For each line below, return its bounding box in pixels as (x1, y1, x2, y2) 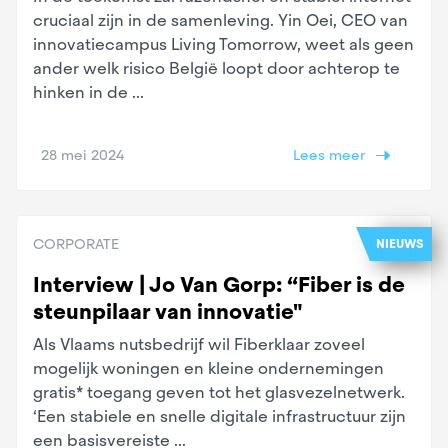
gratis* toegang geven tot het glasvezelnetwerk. (33, 381, 405, 403)
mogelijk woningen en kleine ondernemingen (33, 357, 384, 379)
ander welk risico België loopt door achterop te (33, 57, 400, 79)
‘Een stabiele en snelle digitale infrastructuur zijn (33, 405, 406, 427)
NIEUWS (376, 235, 424, 252)
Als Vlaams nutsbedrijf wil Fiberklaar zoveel (33, 333, 365, 355)
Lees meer (293, 145, 366, 164)
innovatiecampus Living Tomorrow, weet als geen (33, 33, 414, 55)
